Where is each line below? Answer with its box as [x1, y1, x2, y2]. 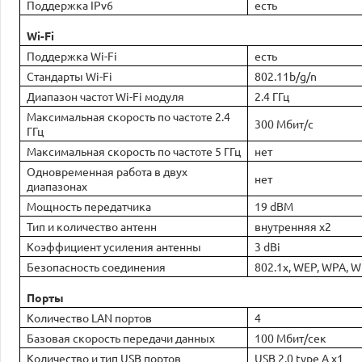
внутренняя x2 [255, 219, 331, 234]
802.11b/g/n [255, 69, 317, 83]
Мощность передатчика [27, 199, 151, 213]
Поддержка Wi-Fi [27, 48, 117, 63]
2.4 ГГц [255, 89, 289, 103]
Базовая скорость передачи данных [27, 330, 215, 345]
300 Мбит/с [255, 116, 314, 131]
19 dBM [255, 199, 293, 213]
